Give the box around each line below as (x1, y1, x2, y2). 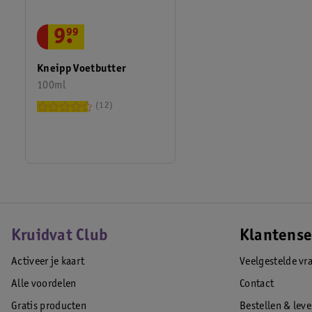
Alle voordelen (11, 279, 77, 290)
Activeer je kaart (11, 256, 85, 267)
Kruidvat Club (11, 228, 108, 245)
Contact (240, 279, 274, 290)
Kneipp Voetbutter (37, 63, 127, 75)
